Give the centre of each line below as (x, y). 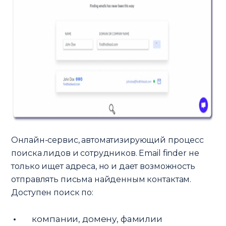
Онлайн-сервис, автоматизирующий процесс (107, 140)
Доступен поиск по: (52, 192)
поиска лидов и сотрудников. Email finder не (105, 153)
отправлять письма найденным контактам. (101, 179)
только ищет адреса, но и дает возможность (103, 166)
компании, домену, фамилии (97, 219)
